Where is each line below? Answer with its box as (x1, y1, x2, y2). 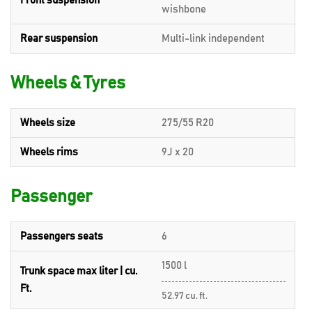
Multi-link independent (162, 33, 265, 44)
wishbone (162, 3, 206, 15)
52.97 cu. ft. (162, 290, 208, 301)
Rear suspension (20, 33, 97, 44)
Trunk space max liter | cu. (20, 265, 137, 276)
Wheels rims (20, 146, 78, 157)
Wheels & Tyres (10, 74, 125, 92)
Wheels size (20, 117, 75, 128)
